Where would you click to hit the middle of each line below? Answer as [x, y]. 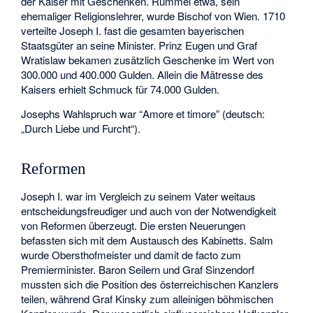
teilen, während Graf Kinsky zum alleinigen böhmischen [147, 298]
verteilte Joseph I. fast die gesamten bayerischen [133, 31]
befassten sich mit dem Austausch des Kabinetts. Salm [147, 240]
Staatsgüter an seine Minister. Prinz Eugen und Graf [139, 45]
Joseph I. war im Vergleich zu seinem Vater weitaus [139, 196]
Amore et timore [180, 113]
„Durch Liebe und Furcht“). [81, 128]
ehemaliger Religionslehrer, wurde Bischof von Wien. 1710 [153, 16]
